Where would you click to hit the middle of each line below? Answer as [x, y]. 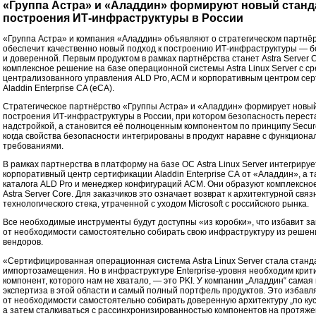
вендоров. [23, 242]
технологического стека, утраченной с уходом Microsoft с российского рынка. [156, 204]
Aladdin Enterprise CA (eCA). [59, 88]
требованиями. [33, 146]
